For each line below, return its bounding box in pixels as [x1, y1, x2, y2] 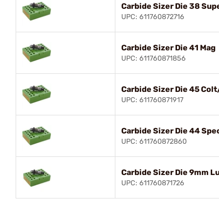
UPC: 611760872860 [121, 137, 187, 146]
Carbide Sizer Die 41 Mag [121, 43, 216, 52]
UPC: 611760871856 [121, 54, 186, 63]
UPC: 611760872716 [121, 12, 184, 21]
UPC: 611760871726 [121, 178, 184, 187]
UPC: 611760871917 [121, 95, 183, 104]
